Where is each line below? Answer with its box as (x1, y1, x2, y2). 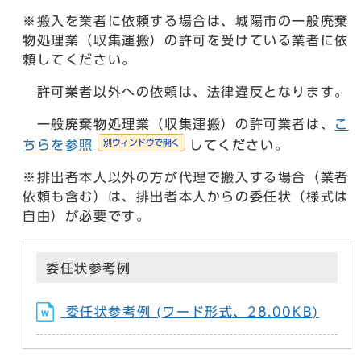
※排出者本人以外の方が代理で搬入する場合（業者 (23, 171, 349, 185)
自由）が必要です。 (23, 210, 151, 223)
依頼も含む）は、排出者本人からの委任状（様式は (23, 190, 349, 204)
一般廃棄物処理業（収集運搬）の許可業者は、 (23, 118, 335, 131)
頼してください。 (23, 53, 136, 67)
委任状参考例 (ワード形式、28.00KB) (60, 305, 319, 319)
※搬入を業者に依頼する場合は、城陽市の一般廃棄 (23, 15, 349, 28)
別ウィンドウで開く (103, 138, 180, 147)
